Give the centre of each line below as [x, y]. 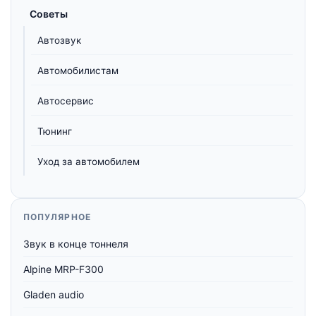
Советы [49, 14]
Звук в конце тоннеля [76, 244]
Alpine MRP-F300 [63, 269]
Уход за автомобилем [89, 162]
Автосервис [66, 101]
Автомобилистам [78, 71]
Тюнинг [55, 132]
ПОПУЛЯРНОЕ [57, 217]
